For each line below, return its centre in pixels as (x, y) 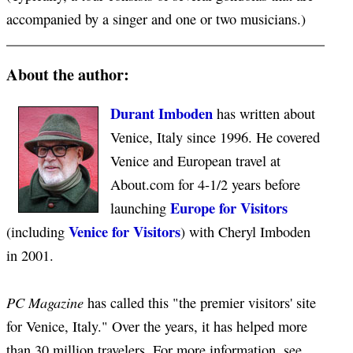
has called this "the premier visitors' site (200, 303)
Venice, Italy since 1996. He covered (215, 137)
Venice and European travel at (195, 161)
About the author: (68, 74)
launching (140, 208)
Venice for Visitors (124, 232)
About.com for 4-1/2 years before (205, 185)
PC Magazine (45, 303)
